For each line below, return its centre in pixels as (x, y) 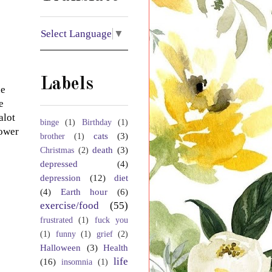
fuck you (111, 220)
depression (60, 178)
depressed (59, 164)
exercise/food (70, 206)
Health (116, 248)
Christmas (57, 151)
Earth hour (84, 192)
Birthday (97, 123)
